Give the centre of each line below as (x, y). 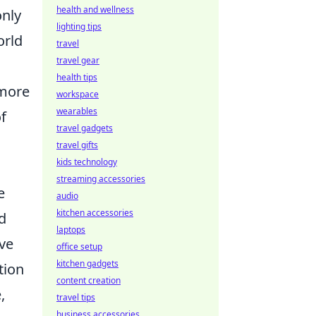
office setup (79, 247)
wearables (77, 111)
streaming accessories (101, 179)
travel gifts (77, 145)
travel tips (76, 297)
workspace (78, 94)
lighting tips (79, 26)
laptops (71, 230)
